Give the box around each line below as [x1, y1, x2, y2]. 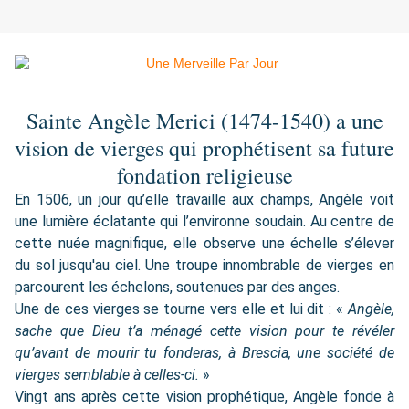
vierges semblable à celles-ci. [15, 366, 199, 384]
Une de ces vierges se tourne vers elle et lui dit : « [15, 300, 348, 319]
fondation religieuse [116, 161, 293, 191]
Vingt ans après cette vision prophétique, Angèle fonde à [15, 388, 394, 406]
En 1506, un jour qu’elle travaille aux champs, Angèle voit [15, 191, 394, 209]
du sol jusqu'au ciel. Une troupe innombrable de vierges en [15, 257, 394, 275]
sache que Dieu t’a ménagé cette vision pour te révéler [15, 322, 394, 341]
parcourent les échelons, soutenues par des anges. [15, 278, 343, 297]
